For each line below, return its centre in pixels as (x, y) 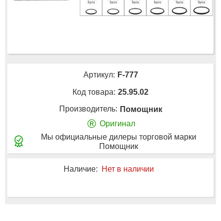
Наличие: (80, 169)
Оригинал (117, 124)
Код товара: (94, 92)
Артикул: (99, 74)
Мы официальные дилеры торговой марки (119, 137)
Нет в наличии (128, 169)
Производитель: (88, 109)
